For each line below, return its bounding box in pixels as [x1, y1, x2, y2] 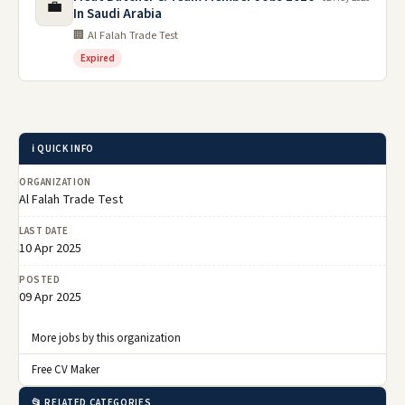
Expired [80, 52, 115, 65]
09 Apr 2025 [19, 288, 81, 306]
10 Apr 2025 [19, 240, 81, 258]
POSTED [19, 273, 61, 287]
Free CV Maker [32, 362, 99, 378]
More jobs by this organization [32, 330, 181, 346]
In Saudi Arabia [73, 5, 162, 24]
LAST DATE [19, 224, 69, 238]
